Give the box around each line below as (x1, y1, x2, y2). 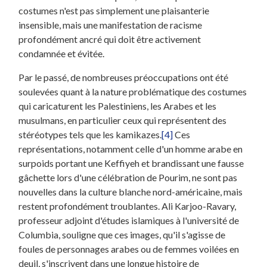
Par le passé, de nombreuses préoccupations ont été (18, 71, 229, 83)
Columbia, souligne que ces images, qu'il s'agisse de (18, 228, 226, 240)
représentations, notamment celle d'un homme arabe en (18, 142, 243, 154)
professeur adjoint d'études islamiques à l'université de (18, 214, 240, 226)
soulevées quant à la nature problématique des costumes (18, 85, 247, 97)
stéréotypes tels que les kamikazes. (18, 128, 162, 140)
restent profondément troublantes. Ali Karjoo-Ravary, (18, 200, 237, 212)
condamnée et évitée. (18, 47, 105, 59)
